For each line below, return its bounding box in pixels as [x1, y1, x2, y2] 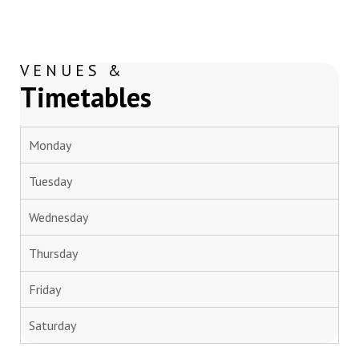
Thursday [29, 244, 78, 261]
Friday [29, 280, 61, 297]
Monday [29, 136, 71, 153]
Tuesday [29, 172, 72, 189]
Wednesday [29, 208, 88, 225]
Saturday [29, 317, 76, 333]
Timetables [20, 79, 151, 115]
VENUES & [20, 59, 126, 81]
